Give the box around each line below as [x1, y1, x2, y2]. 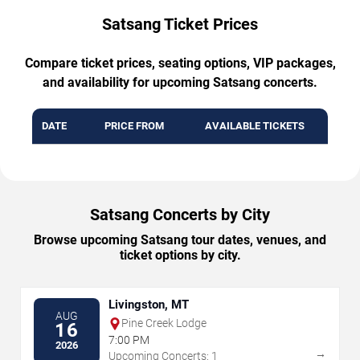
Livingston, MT [108, 297, 189, 313]
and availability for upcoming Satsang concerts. [43, 75, 317, 91]
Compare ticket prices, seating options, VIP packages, [24, 55, 336, 72]
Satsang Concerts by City [90, 205, 270, 225]
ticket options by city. [119, 247, 241, 264]
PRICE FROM [104, 120, 164, 133]
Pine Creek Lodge [121, 317, 207, 330]
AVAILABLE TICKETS [205, 120, 305, 133]
